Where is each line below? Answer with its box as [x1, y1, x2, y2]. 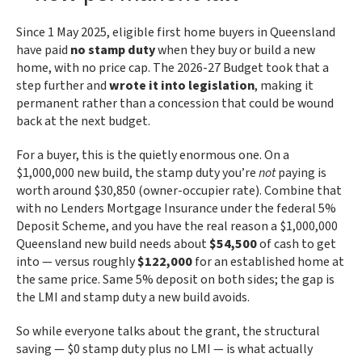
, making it [255, 77, 314, 95]
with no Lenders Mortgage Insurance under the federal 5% [16, 200, 336, 217]
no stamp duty [70, 41, 155, 59]
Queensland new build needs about [16, 235, 209, 253]
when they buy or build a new [155, 41, 315, 59]
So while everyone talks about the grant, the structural [16, 322, 320, 340]
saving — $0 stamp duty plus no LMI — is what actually [16, 340, 313, 358]
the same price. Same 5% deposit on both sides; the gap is [16, 271, 335, 288]
